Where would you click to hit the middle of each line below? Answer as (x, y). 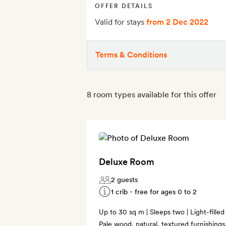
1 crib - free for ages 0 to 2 (154, 191)
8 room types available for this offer (152, 94)
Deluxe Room (127, 161)
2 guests (124, 179)
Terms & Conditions (131, 54)
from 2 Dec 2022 (177, 22)
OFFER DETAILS (124, 6)
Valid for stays (121, 22)
